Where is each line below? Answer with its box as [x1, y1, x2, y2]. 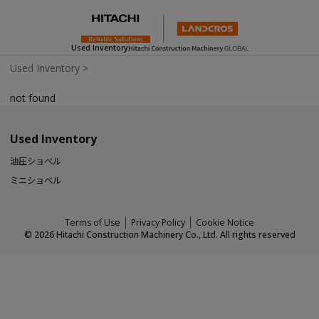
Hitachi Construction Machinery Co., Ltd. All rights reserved [53, 229, 296, 241]
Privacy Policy [131, 216, 185, 229]
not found [10, 91, 56, 105]
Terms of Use [65, 216, 120, 229]
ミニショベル [10, 174, 61, 187]
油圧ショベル [10, 155, 61, 167]
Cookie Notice [196, 216, 254, 229]
